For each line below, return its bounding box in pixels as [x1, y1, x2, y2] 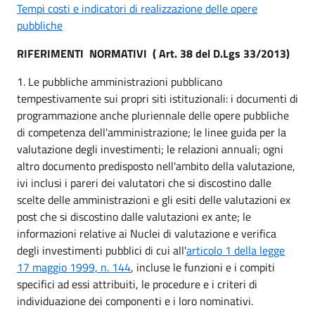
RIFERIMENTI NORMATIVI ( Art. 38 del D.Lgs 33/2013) [17, 44, 290, 62]
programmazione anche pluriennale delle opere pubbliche [17, 106, 289, 124]
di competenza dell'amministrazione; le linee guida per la [17, 123, 286, 141]
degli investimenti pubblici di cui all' [17, 241, 186, 259]
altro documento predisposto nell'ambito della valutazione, [17, 157, 295, 174]
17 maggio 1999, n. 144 [17, 258, 131, 276]
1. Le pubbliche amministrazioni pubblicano [17, 72, 222, 90]
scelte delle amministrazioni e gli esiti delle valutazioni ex [17, 191, 290, 208]
